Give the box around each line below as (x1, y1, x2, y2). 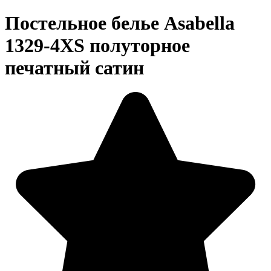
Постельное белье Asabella (5, 11, 235, 34)
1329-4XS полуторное (5, 34, 190, 56)
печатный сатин (5, 56, 144, 79)
